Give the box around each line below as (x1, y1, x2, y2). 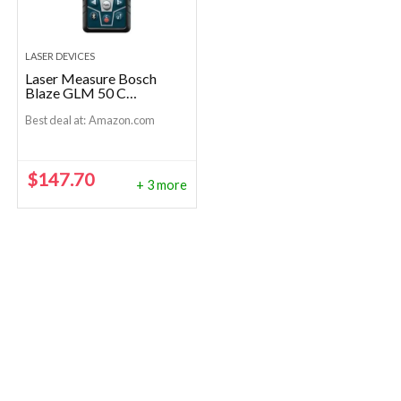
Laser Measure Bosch (25, 70, 158, 87)
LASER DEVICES (25, 50, 96, 62)
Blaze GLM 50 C (25, 84, 127, 101)
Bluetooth (25, 98, 88, 115)
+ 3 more (135, 176, 187, 192)
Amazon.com (97, 113, 156, 127)
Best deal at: (25, 113, 87, 127)
